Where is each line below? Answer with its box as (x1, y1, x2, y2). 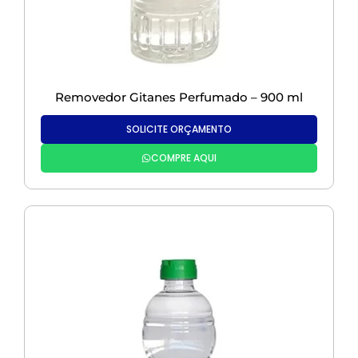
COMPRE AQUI (151, 151, 217, 165)
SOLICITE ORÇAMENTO (126, 122, 232, 137)
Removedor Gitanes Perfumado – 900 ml (55, 89, 303, 105)
